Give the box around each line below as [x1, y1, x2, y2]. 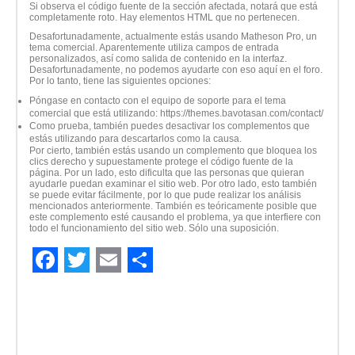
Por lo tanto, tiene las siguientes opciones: [29, 75, 211, 87]
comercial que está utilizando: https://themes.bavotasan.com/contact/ [29, 108, 323, 120]
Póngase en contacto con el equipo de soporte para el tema [29, 95, 286, 107]
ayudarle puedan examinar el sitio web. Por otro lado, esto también [29, 178, 317, 190]
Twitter [64, 271, 139, 300]
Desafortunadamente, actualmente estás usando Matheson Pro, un [29, 31, 317, 43]
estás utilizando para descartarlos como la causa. [29, 133, 242, 145]
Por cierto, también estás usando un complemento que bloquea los [29, 145, 317, 157]
